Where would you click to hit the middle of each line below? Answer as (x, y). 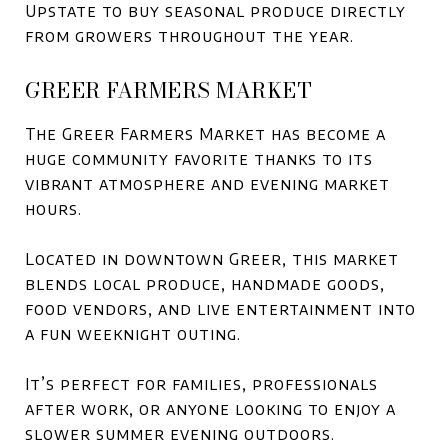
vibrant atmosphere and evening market (207, 184)
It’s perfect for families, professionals (201, 384)
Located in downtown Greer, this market (212, 259)
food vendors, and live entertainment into (220, 309)
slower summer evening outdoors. (180, 434)
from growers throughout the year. (189, 36)
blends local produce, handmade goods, (205, 284)
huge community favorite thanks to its (199, 159)
